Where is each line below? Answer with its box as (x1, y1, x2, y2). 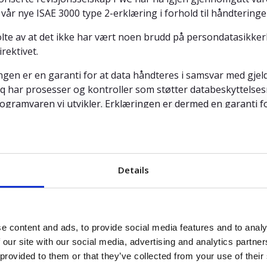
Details (117, 164, 150, 176)
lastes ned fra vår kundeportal (41, 135, 177, 149)
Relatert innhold (88, 195, 179, 213)
